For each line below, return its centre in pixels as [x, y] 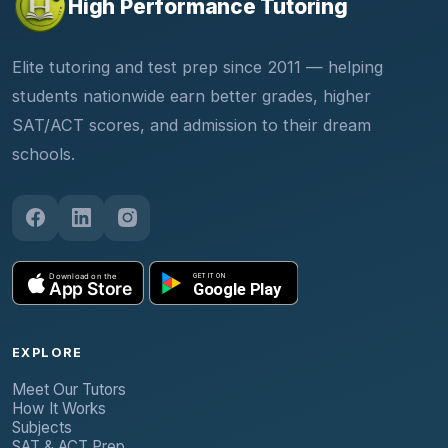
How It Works [59, 408]
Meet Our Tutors [69, 389]
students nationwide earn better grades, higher [191, 95]
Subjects [42, 427]
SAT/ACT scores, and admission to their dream [191, 124]
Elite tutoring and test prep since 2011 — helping [197, 66]
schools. [43, 153]
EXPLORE [47, 352]
